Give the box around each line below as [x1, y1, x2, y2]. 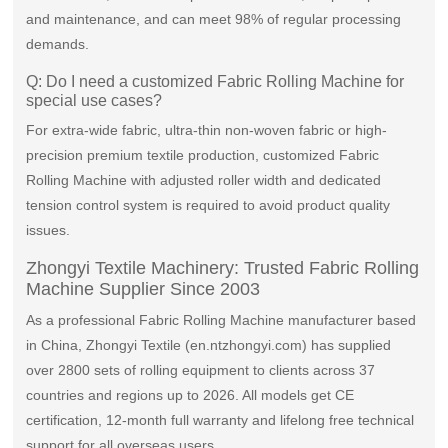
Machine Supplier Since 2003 [26, 279, 261, 300]
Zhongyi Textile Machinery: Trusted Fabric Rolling [26, 258, 420, 279]
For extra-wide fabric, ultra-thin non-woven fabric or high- [26, 122, 388, 139]
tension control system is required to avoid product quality [26, 197, 391, 214]
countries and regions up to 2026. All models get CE [26, 387, 355, 404]
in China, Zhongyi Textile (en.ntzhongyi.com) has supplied [26, 337, 392, 354]
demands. [26, 36, 90, 53]
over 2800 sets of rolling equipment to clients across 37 [26, 362, 376, 379]
